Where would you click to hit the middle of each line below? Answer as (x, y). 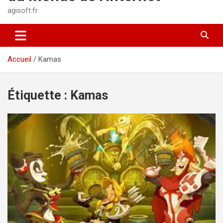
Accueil (19, 59)
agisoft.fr (23, 10)
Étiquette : (39, 95)
